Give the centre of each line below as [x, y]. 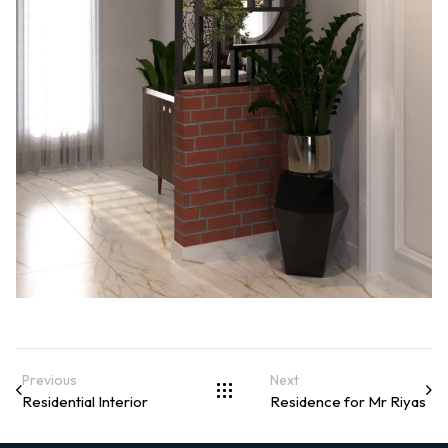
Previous [49, 379]
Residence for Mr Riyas [348, 401]
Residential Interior [85, 401]
